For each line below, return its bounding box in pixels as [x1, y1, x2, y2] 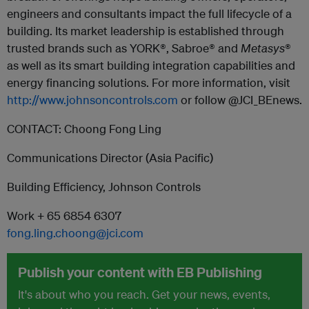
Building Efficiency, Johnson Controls [7, 179, 201, 194]
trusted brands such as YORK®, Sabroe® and [7, 41, 241, 55]
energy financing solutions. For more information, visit [7, 75, 290, 90]
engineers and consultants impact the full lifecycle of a [7, 6, 292, 21]
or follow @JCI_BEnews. [178, 92, 302, 107]
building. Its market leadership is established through [7, 23, 284, 38]
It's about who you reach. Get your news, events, [18, 287, 270, 301]
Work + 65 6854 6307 [7, 208, 121, 223]
